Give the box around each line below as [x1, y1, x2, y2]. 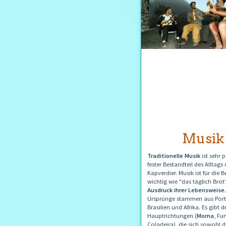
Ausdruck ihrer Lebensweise [147, 186, 224, 194]
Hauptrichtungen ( [147, 212, 197, 220]
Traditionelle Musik [147, 152, 200, 160]
